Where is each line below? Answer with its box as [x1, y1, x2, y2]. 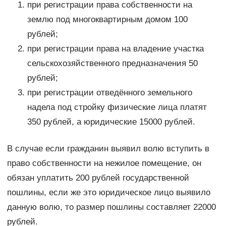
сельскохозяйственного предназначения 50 [27, 58, 198, 68]
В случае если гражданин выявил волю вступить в [7, 143, 209, 153]
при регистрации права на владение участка [27, 43, 204, 53]
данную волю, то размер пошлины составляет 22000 [7, 202, 216, 212]
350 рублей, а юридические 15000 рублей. [27, 117, 195, 127]
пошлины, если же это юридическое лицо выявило [7, 187, 210, 197]
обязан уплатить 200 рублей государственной [7, 173, 189, 183]
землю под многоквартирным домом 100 [27, 14, 188, 24]
